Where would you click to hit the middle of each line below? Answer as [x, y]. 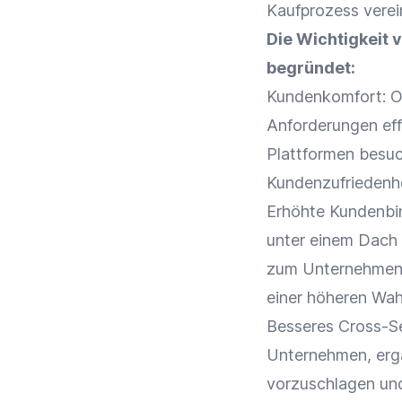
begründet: [311, 68]
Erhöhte [298, 211]
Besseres [302, 326]
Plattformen [310, 154]
